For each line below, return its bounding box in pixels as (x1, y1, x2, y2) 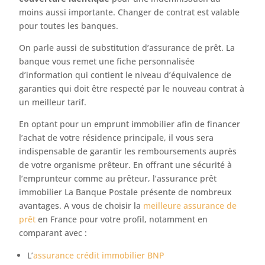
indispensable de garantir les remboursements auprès (19, 146, 237, 157)
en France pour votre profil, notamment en (35, 214, 208, 225)
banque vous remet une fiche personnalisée (19, 56, 195, 67)
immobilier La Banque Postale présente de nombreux (19, 186, 232, 198)
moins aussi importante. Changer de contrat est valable (19, 7, 240, 18)
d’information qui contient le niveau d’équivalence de (19, 69, 232, 80)
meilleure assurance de (143, 200, 237, 211)
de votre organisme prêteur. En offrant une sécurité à (19, 159, 232, 170)
